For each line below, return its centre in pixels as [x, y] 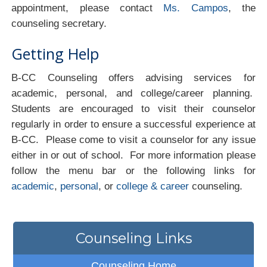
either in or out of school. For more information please [133, 155]
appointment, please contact [88, 8]
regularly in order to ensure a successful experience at [133, 124]
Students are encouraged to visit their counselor [133, 108]
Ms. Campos [196, 8]
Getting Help [55, 53]
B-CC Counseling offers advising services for [133, 77]
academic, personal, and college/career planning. [133, 93]
